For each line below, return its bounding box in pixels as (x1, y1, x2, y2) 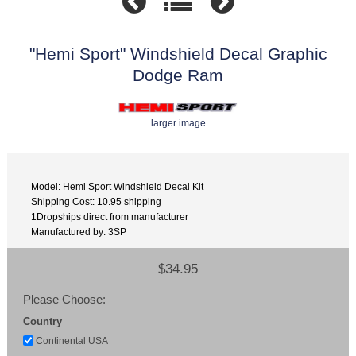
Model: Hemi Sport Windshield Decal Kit (31, 180, 204, 192)
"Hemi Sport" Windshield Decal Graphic (29, 44, 327, 64)
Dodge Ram (133, 66, 223, 85)
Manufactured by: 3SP (31, 226, 127, 237)
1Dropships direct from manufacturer (31, 211, 189, 222)
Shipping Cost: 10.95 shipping (31, 195, 162, 207)
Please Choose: (23, 292, 106, 307)
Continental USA (36, 335, 109, 346)
